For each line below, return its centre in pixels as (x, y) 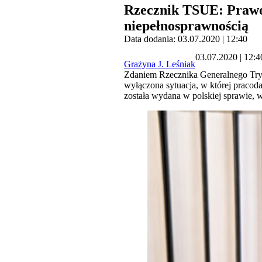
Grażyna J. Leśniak (160, 64)
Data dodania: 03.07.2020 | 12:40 (186, 39)
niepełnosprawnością (186, 26)
